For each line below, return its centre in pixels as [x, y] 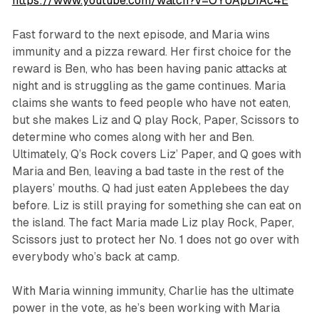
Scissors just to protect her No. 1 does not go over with [155, 240]
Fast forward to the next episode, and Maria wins [141, 35]
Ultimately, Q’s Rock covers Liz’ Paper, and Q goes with [156, 155]
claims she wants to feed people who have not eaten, [151, 103]
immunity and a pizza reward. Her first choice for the [151, 52]
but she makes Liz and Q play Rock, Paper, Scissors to [155, 120]
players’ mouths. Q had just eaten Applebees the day [150, 189]
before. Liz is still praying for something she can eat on [156, 206]
